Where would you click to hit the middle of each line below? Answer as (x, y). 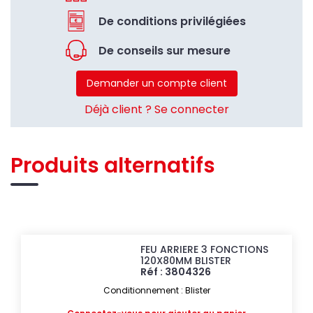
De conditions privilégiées (172, 21)
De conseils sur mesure (165, 50)
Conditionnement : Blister (156, 290)
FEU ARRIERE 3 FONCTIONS (205, 249)
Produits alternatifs (113, 165)
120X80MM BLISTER (186, 260)
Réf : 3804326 (176, 271)
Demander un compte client (156, 83)
